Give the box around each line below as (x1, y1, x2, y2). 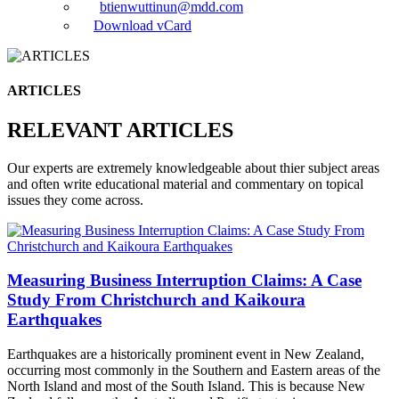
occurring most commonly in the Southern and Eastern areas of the (7, 362, 380, 379)
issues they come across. (7, 191, 143, 208)
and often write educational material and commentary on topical (7, 175, 363, 191)
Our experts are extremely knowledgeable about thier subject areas (7, 159, 379, 175)
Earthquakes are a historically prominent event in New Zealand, (7, 346, 364, 362)
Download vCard (94, 18, 191, 34)
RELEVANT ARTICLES (7, 118, 233, 142)
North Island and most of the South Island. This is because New (7, 379, 365, 395)
